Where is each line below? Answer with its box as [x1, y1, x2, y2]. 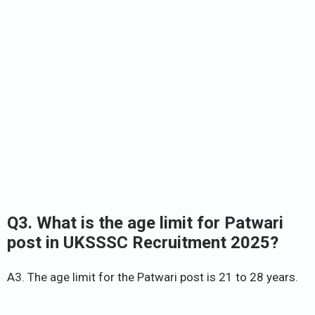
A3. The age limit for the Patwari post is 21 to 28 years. [7, 269, 298, 284]
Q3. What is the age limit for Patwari [7, 212, 283, 233]
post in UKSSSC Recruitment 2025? [7, 232, 278, 252]
